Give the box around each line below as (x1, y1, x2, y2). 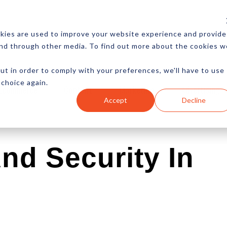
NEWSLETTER (30, 29, 84, 37)
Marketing (119, 83, 155, 96)
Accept (104, 95, 128, 104)
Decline (181, 95, 206, 104)
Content (64, 83, 93, 96)
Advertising (181, 83, 220, 96)
